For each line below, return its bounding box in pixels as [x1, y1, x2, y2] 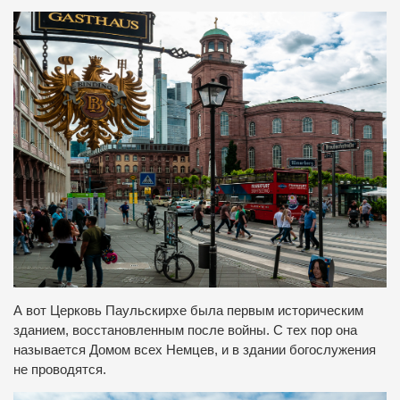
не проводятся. [13, 362, 106, 377]
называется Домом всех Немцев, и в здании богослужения [13, 342, 376, 357]
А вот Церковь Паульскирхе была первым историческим [13, 303, 363, 318]
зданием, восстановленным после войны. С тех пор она [13, 322, 357, 337]
